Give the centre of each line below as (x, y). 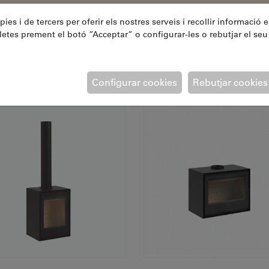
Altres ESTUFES (134, 63)
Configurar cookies (134, 82)
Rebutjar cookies (230, 82)
